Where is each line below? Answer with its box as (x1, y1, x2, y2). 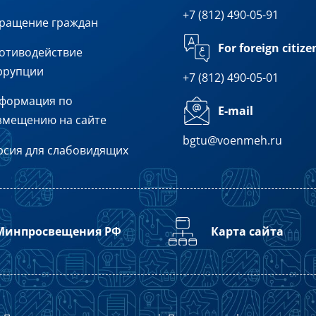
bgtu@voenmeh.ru (182, 133, 282, 149)
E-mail (217, 102, 253, 119)
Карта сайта (211, 224, 284, 240)
